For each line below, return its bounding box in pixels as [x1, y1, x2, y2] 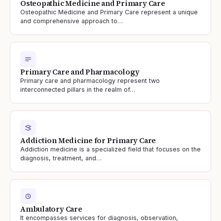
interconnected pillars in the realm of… [20, 86, 135, 93]
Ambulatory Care [20, 204, 82, 214]
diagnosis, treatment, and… [20, 154, 102, 162]
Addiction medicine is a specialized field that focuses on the [20, 146, 201, 153]
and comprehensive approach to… [20, 17, 123, 25]
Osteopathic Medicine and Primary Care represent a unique [20, 8, 198, 16]
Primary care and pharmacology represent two [20, 77, 160, 84]
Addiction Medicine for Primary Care [20, 135, 156, 146]
